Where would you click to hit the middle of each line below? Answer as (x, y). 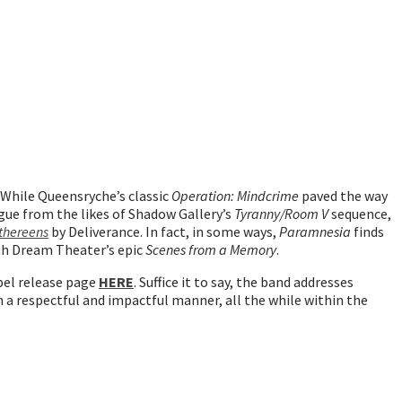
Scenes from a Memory (211, 249)
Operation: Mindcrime (235, 195)
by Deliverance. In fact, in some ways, (164, 231)
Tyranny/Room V (281, 213)
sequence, (360, 213)
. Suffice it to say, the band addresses (244, 281)
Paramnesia (316, 231)
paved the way (343, 195)
